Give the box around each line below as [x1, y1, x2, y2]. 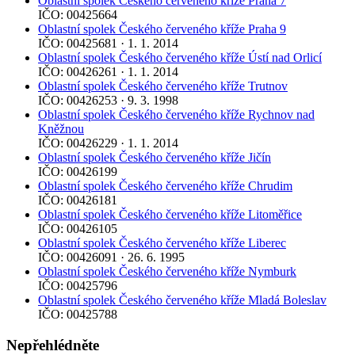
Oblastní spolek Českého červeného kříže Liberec [38, 236, 286, 250]
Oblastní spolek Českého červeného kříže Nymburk [38, 265, 296, 279]
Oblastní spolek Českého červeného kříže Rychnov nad [38, 108, 315, 122]
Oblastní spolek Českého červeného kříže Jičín [38, 151, 271, 165]
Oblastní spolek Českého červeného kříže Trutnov [38, 79, 288, 94]
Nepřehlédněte [6, 336, 99, 353]
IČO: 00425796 [38, 279, 117, 293]
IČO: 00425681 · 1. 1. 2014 [38, 36, 178, 51]
